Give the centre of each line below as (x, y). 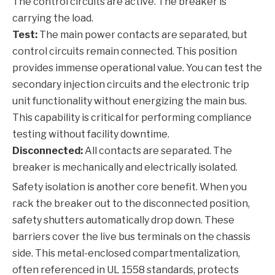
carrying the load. (53, 18)
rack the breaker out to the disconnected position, (131, 204)
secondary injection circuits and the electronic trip (131, 85)
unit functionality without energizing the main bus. (130, 101)
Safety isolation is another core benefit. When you (130, 187)
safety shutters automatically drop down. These (123, 220)
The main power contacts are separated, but (142, 35)
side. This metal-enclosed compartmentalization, (126, 254)
